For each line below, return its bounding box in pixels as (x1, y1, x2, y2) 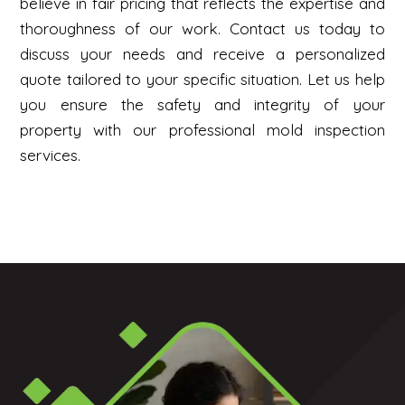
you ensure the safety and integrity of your (20, 94, 385, 114)
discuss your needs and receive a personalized (20, 43, 385, 63)
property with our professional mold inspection (20, 119, 385, 139)
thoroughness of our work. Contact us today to (20, 18, 385, 38)
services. (20, 145, 81, 165)
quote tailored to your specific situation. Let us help (20, 69, 385, 89)
